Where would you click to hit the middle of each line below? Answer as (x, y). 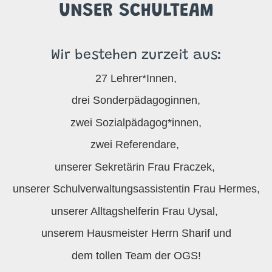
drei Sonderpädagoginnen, (136, 100)
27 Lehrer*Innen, (136, 78)
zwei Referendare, (136, 144)
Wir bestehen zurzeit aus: (136, 56)
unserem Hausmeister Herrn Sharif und (136, 233)
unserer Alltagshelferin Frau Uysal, (136, 211)
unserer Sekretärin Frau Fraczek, (136, 167)
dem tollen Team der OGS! (136, 255)
